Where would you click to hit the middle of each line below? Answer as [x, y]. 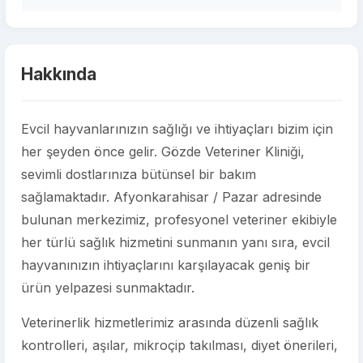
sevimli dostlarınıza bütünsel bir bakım [139, 174]
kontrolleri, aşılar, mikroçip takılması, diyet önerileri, [179, 345]
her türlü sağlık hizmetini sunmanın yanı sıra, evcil [175, 242]
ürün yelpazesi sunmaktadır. [108, 288]
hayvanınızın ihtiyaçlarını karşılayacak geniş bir [166, 265]
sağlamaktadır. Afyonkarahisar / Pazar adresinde [171, 197]
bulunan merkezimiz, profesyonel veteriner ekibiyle [179, 220]
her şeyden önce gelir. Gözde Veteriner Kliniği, [163, 152]
